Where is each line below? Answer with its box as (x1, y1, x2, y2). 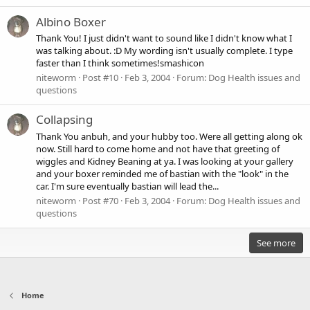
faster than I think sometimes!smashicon (36, 56, 204, 69)
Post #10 (82, 71, 118, 84)
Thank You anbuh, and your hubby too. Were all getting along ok (36, 129, 302, 143)
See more (257, 236, 295, 249)
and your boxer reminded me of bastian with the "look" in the (36, 167, 289, 180)
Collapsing (36, 111, 93, 128)
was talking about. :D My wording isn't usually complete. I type (36, 44, 293, 57)
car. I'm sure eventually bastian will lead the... (36, 179, 219, 192)
